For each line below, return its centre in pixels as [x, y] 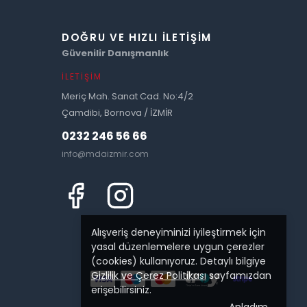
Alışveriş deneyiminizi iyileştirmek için [179, 232]
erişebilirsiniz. [121, 290]
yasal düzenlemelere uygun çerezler [178, 247]
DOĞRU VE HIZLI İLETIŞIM [137, 37]
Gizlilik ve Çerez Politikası [149, 275]
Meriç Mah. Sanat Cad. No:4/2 [127, 96]
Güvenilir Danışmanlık [115, 53]
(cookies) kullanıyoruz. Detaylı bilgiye [179, 261]
